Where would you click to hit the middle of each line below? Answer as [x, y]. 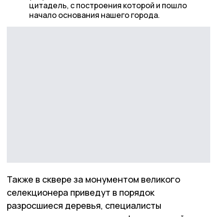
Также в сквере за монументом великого [93, 179]
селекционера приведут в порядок [81, 193]
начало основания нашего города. [94, 15]
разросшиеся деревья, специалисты [84, 206]
